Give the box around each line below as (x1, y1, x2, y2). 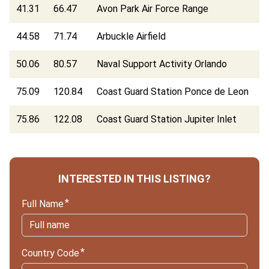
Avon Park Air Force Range (97, 2, 209, 14)
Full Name (22, 198, 64, 210)
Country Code (22, 247, 79, 259)
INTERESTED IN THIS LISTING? (58, 172, 211, 185)
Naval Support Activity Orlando (97, 58, 228, 70)
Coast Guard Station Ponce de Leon (97, 85, 249, 97)
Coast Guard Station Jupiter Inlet (97, 113, 237, 125)
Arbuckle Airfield (97, 30, 166, 42)
